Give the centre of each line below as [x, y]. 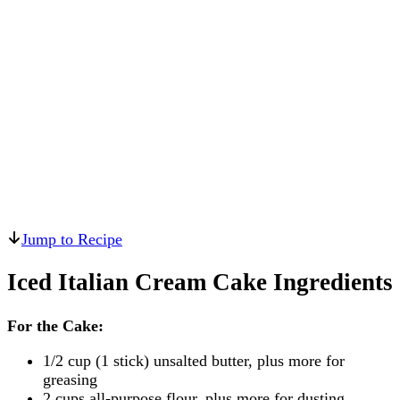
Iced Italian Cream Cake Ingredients [200, 283]
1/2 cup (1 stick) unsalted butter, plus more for [194, 360]
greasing [70, 379]
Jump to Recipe [72, 239]
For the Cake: [55, 325]
